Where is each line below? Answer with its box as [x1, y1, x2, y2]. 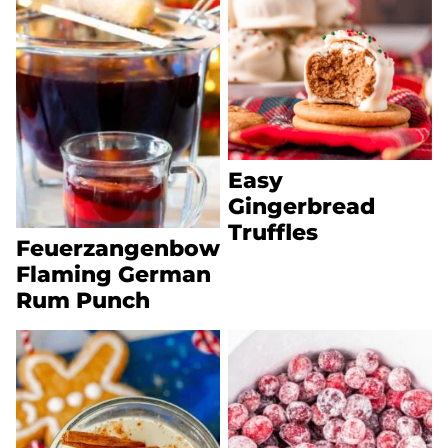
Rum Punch [16, 286, 150, 314]
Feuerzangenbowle [16, 234, 241, 262]
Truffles [228, 218, 318, 246]
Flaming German [16, 260, 211, 288]
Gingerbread [228, 192, 375, 220]
